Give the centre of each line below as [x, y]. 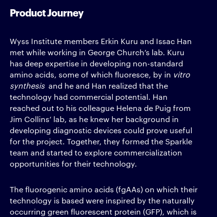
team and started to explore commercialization [96, 152]
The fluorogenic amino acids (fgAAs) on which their [104, 189]
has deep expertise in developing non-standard [96, 63]
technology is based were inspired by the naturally [102, 200]
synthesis [27, 85]
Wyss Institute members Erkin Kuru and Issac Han [101, 41]
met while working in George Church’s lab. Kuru [97, 52]
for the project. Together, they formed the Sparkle [101, 141]
